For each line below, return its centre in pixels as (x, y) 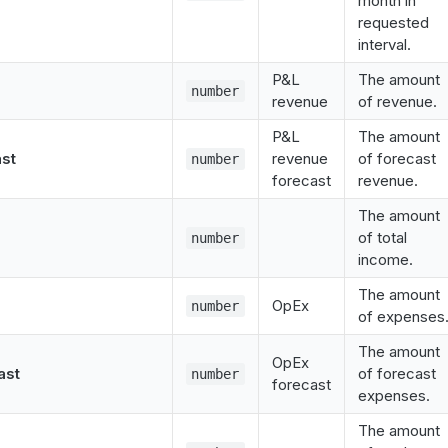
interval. (384, 44)
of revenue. (397, 101)
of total (382, 237)
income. (385, 259)
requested (393, 22)
